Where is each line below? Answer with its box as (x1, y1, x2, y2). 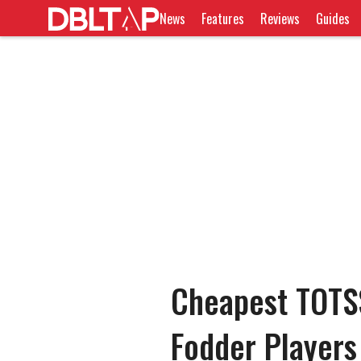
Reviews (260, 8, 301, 28)
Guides (316, 8, 351, 28)
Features (201, 8, 245, 28)
